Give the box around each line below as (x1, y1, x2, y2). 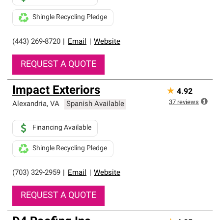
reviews (177, 99, 199, 106)
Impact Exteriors (12, 85, 100, 97)
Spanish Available (66, 101, 124, 108)
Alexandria (12, 101, 47, 108)
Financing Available (32, 124, 91, 132)
